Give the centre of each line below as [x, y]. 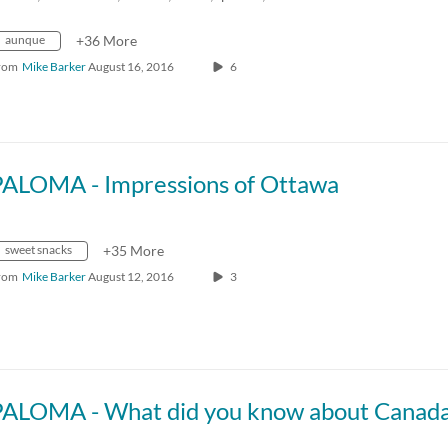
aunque [25, 39]
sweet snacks [38, 249]
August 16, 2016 [131, 66]
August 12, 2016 [131, 276]
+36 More [106, 40]
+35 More [133, 250]
